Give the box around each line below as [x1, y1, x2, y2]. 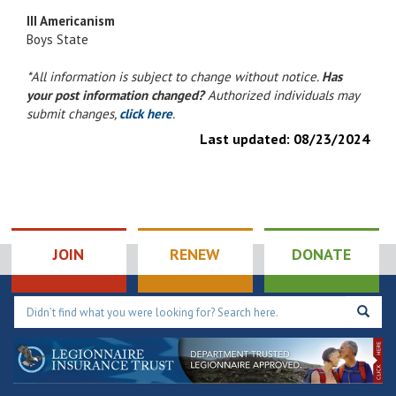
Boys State [27, 30, 88, 48]
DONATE [292, 243, 352, 264]
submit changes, [27, 104, 119, 122]
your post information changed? [27, 86, 204, 103]
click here [119, 104, 172, 122]
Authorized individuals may [204, 86, 359, 103]
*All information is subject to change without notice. [27, 67, 322, 85]
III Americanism [27, 11, 115, 29]
